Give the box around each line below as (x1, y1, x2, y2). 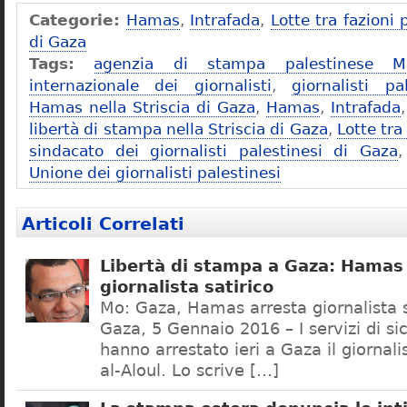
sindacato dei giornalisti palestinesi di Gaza (29, 142, 399, 160)
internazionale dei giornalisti (29, 76, 272, 94)
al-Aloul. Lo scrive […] (100, 362, 279, 380)
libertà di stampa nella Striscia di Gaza (29, 120, 328, 138)
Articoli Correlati (22, 213, 184, 234)
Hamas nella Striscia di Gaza (29, 98, 255, 116)
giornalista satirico (100, 278, 273, 296)
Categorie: (29, 11, 120, 29)
